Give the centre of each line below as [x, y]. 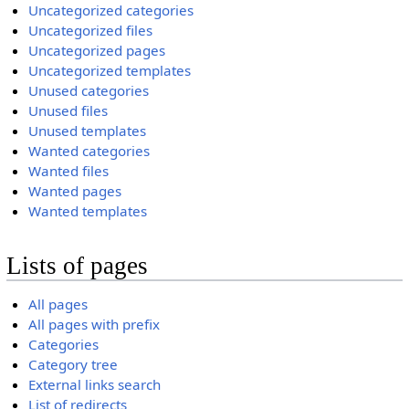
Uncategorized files [91, 30]
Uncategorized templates [110, 70]
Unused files [68, 110]
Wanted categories [89, 150]
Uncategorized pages [97, 50]
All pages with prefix [94, 324]
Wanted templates [88, 210]
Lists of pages [77, 266]
